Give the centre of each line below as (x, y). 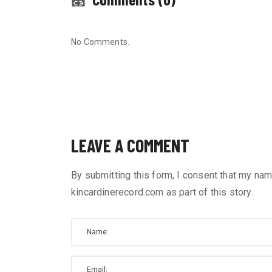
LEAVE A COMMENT (130, 145)
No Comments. (100, 42)
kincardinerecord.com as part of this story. (162, 192)
